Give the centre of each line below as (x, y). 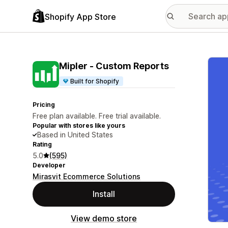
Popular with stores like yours (79, 125)
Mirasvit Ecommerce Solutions (87, 176)
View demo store (104, 218)
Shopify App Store (80, 17)
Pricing (44, 105)
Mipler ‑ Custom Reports (114, 66)
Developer (49, 165)
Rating (42, 144)
